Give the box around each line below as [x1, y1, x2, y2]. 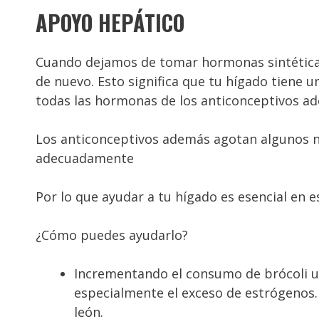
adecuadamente [36, 150, 134, 167]
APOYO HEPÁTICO [36, 6, 184, 39]
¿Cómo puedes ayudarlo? [36, 226, 188, 244]
